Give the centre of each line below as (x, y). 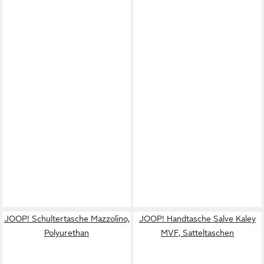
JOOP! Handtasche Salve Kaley (197, 218)
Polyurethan (67, 232)
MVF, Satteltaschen (197, 232)
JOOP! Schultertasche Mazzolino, (67, 218)
